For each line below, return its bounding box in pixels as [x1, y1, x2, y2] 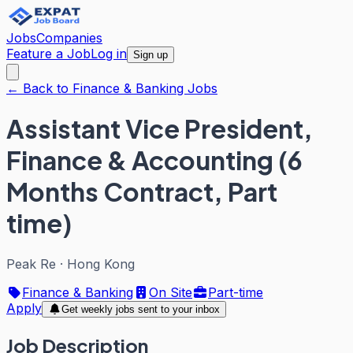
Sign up [133, 49, 168, 61]
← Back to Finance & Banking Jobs [6, 80, 217, 96]
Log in [91, 46, 127, 61]
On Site [149, 284, 192, 300]
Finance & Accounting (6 [6, 144, 303, 176]
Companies [36, 30, 102, 46]
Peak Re [6, 255, 56, 272]
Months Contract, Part [6, 176, 277, 208]
